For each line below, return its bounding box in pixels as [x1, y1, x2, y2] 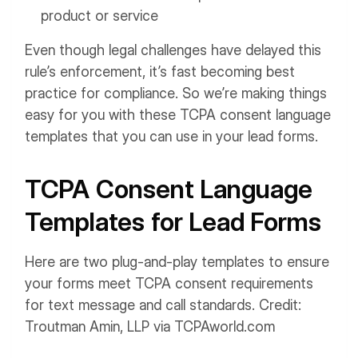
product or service [41, 7, 158, 24]
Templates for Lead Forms [25, 206, 321, 237]
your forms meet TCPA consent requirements [25, 275, 313, 292]
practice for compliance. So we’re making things [25, 85, 327, 101]
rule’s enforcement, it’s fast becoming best [25, 63, 295, 80]
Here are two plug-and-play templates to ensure [25, 253, 329, 270]
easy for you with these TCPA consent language [25, 106, 331, 123]
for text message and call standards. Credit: [25, 296, 301, 313]
